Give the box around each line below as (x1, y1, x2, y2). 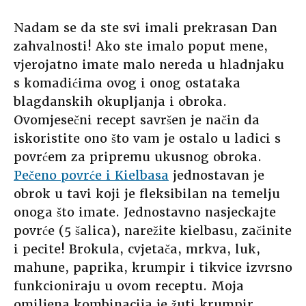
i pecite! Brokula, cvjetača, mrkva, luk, (14, 241, 260, 258)
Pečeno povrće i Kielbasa (14, 167, 169, 184)
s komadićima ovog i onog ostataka (14, 75, 240, 92)
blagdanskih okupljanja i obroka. (14, 94, 227, 110)
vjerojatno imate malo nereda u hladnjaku (14, 57, 284, 73)
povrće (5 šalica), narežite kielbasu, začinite (14, 223, 292, 239)
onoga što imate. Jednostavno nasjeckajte (14, 204, 276, 221)
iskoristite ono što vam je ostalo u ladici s (14, 130, 281, 147)
